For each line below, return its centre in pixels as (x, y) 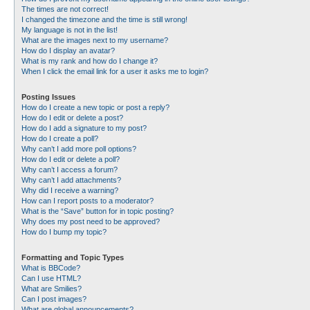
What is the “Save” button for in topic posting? (98, 211)
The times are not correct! (65, 9)
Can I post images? (54, 299)
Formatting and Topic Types (73, 257)
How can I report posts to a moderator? (88, 201)
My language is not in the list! (70, 30)
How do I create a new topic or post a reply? (95, 107)
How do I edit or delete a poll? (71, 159)
